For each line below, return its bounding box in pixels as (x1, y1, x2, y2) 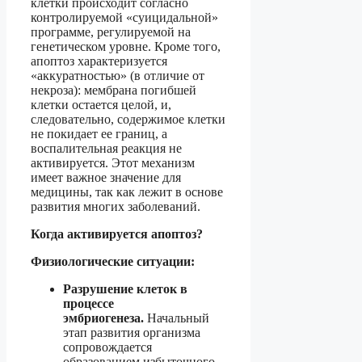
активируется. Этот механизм (31, 156, 195, 170)
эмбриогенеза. (63, 311, 144, 326)
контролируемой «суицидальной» (31, 11, 218, 25)
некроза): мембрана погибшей (31, 83, 196, 98)
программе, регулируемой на (31, 25, 191, 40)
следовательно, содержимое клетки (31, 112, 225, 127)
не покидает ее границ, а (31, 127, 167, 141)
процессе (63, 297, 114, 311)
